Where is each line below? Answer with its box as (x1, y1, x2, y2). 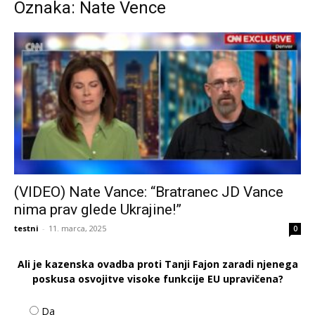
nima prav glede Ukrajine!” (14, 200, 181, 218)
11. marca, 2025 (49, 222, 106, 233)
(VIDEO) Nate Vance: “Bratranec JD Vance (14, 183, 283, 200)
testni (14, 222, 39, 233)
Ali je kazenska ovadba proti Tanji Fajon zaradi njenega (17, 257, 298, 271)
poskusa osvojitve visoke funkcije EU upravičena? (32, 271, 283, 285)
